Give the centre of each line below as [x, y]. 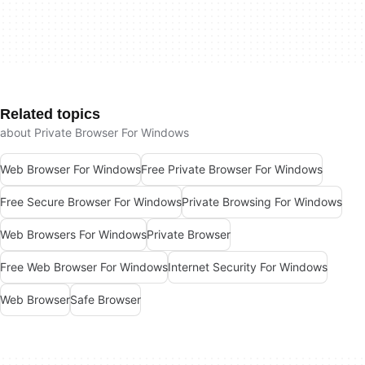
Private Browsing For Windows [262, 202]
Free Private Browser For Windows [232, 169]
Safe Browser [106, 300]
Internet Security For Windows [248, 267]
